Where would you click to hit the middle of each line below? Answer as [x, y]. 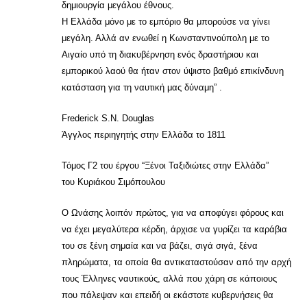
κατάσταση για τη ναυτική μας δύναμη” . [142, 87]
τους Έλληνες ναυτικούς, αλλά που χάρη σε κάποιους [169, 279]
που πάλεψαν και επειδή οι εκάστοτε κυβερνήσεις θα [168, 295]
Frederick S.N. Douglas [108, 118]
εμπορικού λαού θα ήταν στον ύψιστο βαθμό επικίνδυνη [173, 71]
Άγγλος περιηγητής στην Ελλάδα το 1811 [144, 135]
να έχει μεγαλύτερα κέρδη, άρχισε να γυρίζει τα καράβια [174, 229]
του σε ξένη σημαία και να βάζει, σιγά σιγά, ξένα [160, 246]
